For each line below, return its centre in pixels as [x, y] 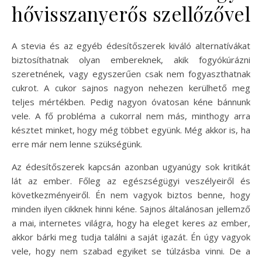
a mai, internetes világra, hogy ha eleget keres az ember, [131, 223]
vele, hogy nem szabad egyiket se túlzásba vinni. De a [131, 251]
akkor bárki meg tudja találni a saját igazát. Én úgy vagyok [131, 237]
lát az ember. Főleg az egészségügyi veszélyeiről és [131, 181]
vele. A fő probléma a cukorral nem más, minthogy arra [131, 116]
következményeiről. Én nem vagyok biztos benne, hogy [131, 195]
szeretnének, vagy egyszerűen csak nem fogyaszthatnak [131, 74]
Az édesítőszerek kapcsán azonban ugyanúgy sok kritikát [131, 167]
